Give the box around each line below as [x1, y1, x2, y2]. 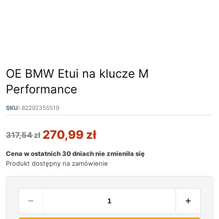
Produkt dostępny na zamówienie [6, 159, 108, 167]
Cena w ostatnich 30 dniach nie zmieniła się [6, 149, 145, 157]
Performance [6, 82, 77, 96]
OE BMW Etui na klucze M [6, 66, 149, 81]
